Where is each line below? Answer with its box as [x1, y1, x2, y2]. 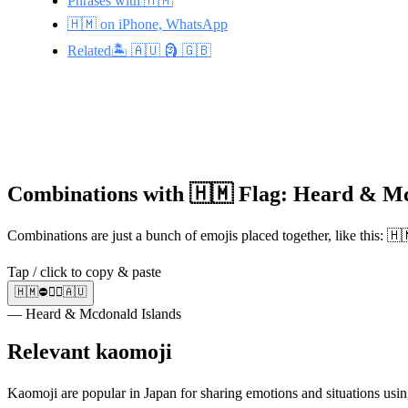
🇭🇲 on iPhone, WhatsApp [67, 15, 228, 32]
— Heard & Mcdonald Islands [7, 305, 181, 321]
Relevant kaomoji [7, 340, 172, 364]
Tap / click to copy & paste [7, 263, 161, 280]
